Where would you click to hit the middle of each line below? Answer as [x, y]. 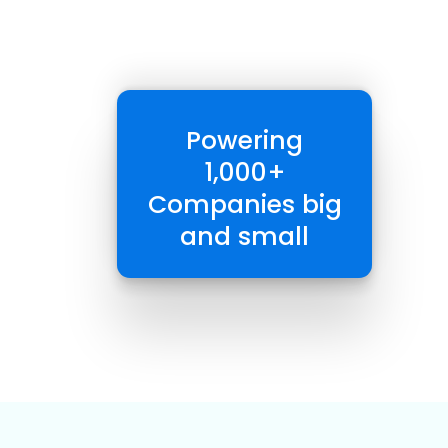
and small [244, 236]
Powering [244, 140]
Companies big [244, 204]
